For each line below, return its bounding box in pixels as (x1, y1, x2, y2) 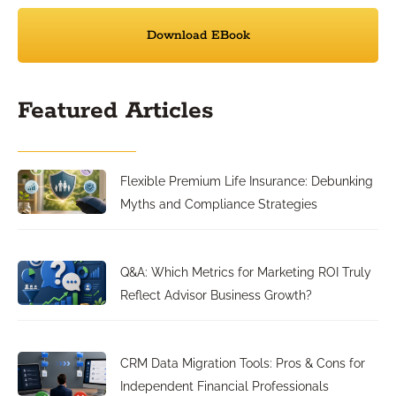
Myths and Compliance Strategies (120, 197, 317, 212)
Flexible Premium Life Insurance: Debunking (120, 174, 373, 189)
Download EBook (146, 27, 250, 44)
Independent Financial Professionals (120, 379, 329, 394)
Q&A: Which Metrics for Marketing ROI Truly (120, 265, 371, 280)
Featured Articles (18, 95, 213, 127)
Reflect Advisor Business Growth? (120, 288, 312, 303)
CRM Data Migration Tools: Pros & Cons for (120, 356, 365, 371)
